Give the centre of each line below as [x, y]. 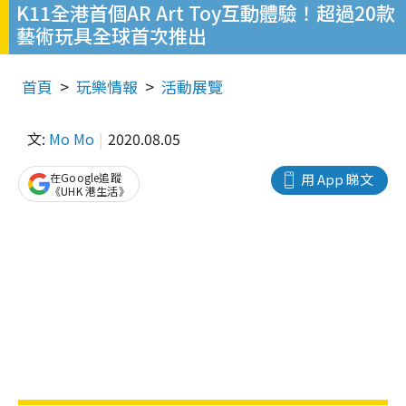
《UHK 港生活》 [90, 191]
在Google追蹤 [86, 177]
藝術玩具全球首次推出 [111, 35]
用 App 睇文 [337, 179]
